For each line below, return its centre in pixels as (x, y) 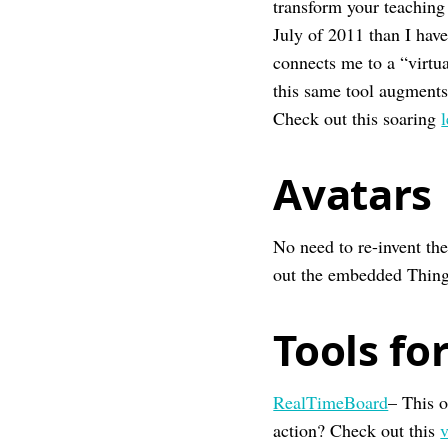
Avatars (353, 193)
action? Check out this (357, 430)
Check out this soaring (357, 118)
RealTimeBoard (331, 402)
